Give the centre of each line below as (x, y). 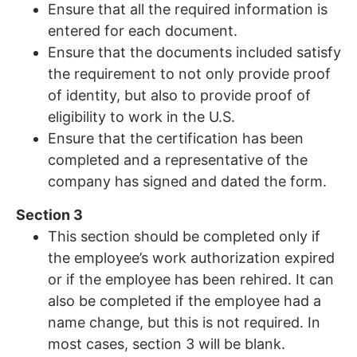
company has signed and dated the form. (187, 181)
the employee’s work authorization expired (191, 257)
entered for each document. (143, 30)
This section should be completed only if (184, 236)
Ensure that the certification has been (176, 138)
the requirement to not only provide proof (189, 73)
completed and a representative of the (178, 159)
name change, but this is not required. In (184, 322)
